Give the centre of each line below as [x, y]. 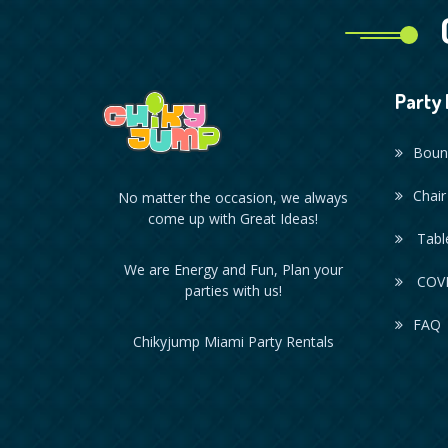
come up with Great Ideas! [233, 218]
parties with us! [233, 290]
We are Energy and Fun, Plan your [233, 269]
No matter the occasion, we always [233, 197]
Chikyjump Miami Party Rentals [233, 341]
